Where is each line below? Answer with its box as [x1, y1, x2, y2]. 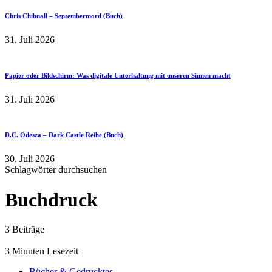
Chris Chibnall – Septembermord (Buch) [5, 12, 123, 20]
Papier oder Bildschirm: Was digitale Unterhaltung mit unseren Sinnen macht [5, 72, 231, 80]
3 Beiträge [5, 223, 44, 234]
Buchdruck [5, 188, 98, 211]
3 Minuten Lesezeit [5, 245, 78, 256]
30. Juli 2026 [5, 154, 55, 165]
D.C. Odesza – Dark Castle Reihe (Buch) [5, 131, 123, 139]
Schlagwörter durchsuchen [5, 165, 107, 175]
